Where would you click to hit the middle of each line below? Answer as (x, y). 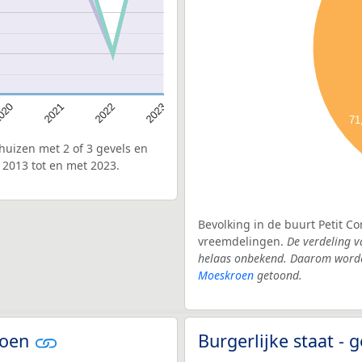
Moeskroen (226, 275)
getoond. (278, 275)
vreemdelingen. (242, 241)
